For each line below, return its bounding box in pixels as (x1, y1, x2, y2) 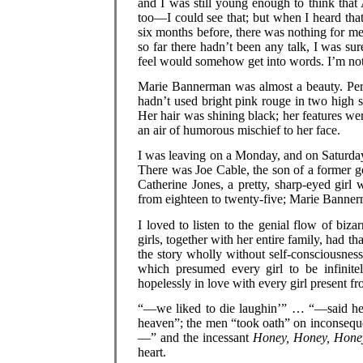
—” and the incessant (138, 330, 253, 344)
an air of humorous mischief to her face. (138, 122, 341, 137)
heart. (138, 344, 167, 359)
